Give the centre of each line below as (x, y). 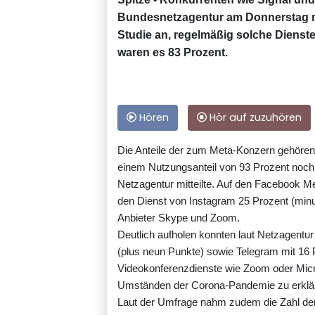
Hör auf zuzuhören (254, 118)
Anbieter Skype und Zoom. (179, 218)
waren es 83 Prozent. (173, 53)
